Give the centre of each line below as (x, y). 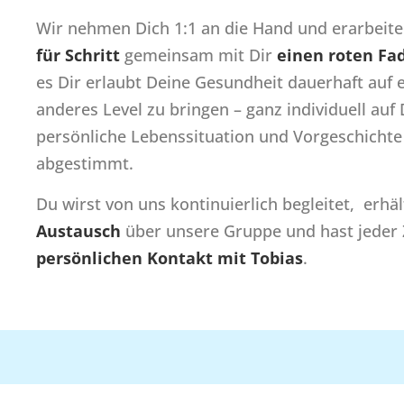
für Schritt (78, 55)
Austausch (78, 231)
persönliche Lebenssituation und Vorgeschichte (219, 136)
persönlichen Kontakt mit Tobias (170, 258)
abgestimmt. (85, 163)
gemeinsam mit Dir (198, 55)
